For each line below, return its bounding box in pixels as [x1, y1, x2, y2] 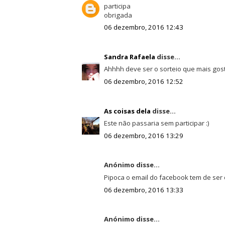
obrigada [103, 10, 132, 20]
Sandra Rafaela [103, 52, 155, 61]
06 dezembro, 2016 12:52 [103, 77, 183, 86]
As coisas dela [103, 106, 151, 116]
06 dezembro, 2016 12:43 [103, 23, 183, 32]
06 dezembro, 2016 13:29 [103, 131, 183, 140]
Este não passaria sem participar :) [103, 119, 209, 128]
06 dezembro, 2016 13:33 [103, 185, 183, 194]
